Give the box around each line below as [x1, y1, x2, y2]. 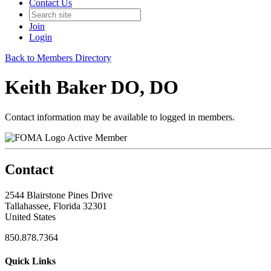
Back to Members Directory [5, 53, 111, 63]
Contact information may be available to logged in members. [5, 111, 235, 122]
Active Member [67, 132, 127, 143]
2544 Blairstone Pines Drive [5, 189, 113, 200]
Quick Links [5, 255, 56, 266]
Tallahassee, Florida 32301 [5, 200, 107, 211]
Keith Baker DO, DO [5, 76, 178, 99]
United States [5, 211, 56, 222]
